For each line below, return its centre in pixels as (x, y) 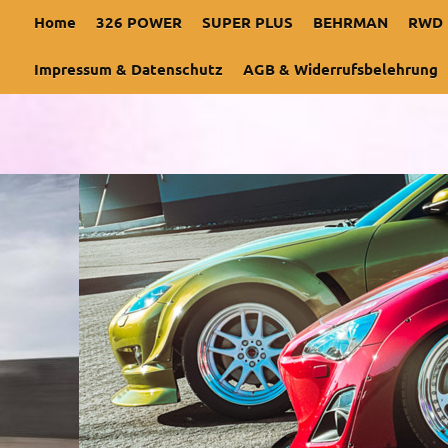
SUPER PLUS (247, 22)
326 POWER (139, 22)
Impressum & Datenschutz (128, 69)
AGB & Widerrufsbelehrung (340, 69)
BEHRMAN (350, 22)
